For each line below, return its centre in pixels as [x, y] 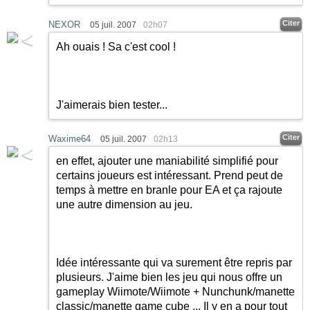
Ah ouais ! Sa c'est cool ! [116, 47]
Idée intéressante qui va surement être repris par [174, 263]
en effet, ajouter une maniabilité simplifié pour [167, 161]
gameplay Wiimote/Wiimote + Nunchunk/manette [175, 292]
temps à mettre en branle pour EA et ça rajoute [169, 190]
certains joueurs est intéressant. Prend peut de [170, 175]
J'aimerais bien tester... [112, 105]
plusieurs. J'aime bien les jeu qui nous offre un [169, 277]
